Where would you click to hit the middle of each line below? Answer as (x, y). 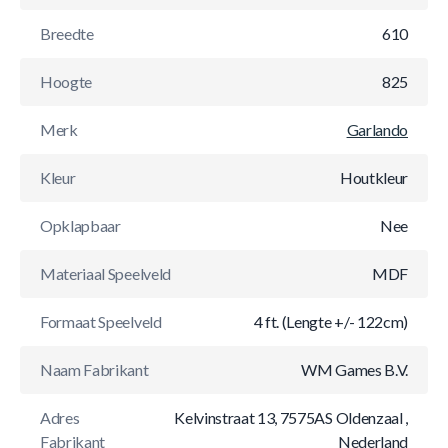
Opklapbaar (80, 225)
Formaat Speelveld (101, 321)
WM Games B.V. (354, 369)
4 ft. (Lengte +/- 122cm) (330, 321)
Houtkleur (373, 177)
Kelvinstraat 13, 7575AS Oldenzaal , (291, 417)
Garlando (377, 129)
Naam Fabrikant (94, 369)
